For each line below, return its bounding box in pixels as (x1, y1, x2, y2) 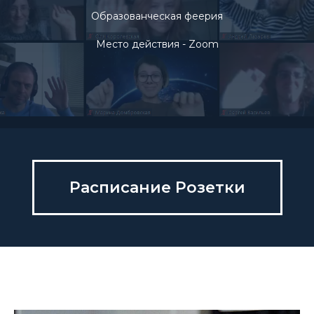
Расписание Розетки (69, 177, 245, 197)
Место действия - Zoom (95, 37, 219, 50)
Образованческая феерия (91, 9, 223, 22)
